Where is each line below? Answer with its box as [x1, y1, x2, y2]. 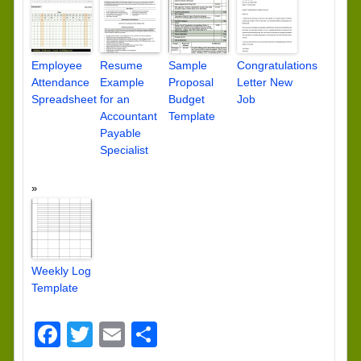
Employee [31, 59, 82, 73]
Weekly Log [31, 264, 91, 278]
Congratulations [236, 59, 317, 73]
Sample [168, 59, 207, 73]
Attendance [31, 76, 89, 89]
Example [99, 76, 144, 89]
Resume [99, 59, 143, 73]
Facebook [60, 320, 175, 350]
